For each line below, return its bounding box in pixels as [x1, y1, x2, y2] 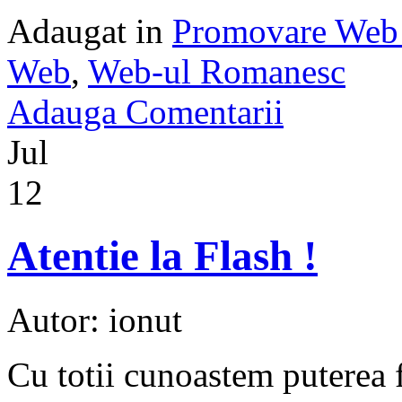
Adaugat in [7, 11, 172, 50]
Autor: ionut [7, 300, 182, 339]
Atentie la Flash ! [7, 232, 318, 280]
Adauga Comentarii [7, 92, 284, 131]
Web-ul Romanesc [88, 51, 345, 91]
